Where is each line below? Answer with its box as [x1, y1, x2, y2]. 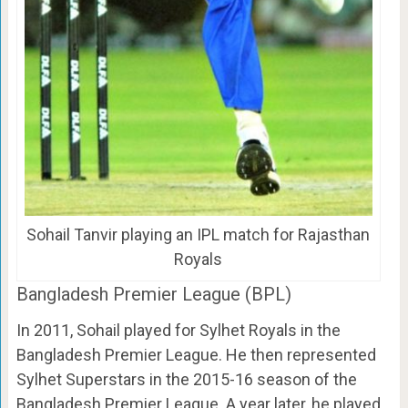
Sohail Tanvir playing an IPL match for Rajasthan [26, 225, 371, 245]
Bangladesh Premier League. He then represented [15, 345, 376, 365]
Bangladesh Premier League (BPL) [15, 283, 291, 306]
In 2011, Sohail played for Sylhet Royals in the [15, 321, 341, 341]
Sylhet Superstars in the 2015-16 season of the [15, 370, 357, 390]
